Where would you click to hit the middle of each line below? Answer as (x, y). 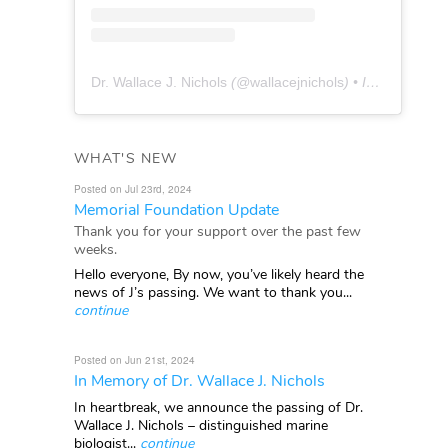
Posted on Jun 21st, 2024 (134, 359)
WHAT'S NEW (126, 158)
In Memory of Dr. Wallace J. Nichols (199, 380)
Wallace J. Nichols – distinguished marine (201, 425)
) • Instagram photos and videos (355, 81)
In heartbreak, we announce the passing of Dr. (218, 407)
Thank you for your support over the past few (217, 231)
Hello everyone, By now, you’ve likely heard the (219, 274)
